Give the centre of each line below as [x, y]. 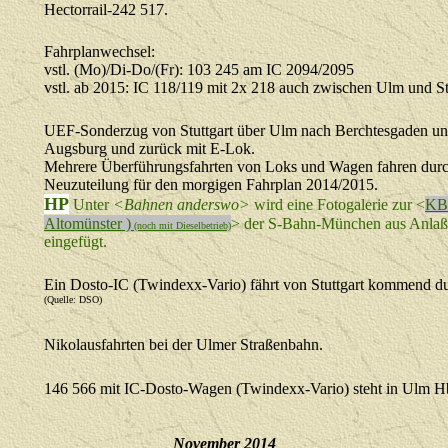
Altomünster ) [87, 223]
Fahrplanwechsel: [99, 51]
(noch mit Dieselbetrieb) [181, 225]
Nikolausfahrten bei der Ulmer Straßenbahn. [183, 344]
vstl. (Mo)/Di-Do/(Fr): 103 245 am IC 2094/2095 [199, 69]
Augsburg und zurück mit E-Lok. [149, 148]
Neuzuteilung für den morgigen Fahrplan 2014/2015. [211, 184]
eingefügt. [75, 241]
